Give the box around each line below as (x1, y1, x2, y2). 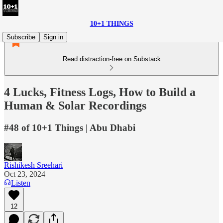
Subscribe (6, 33, 35, 41)
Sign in (43, 33, 63, 41)
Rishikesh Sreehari (4, 160, 63, 169)
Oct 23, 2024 (4, 169, 45, 178)
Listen (11, 178, 30, 187)
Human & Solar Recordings (4, 99, 146, 112)
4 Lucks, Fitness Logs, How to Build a (4, 85, 196, 99)
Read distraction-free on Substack (62, 55, 161, 63)
